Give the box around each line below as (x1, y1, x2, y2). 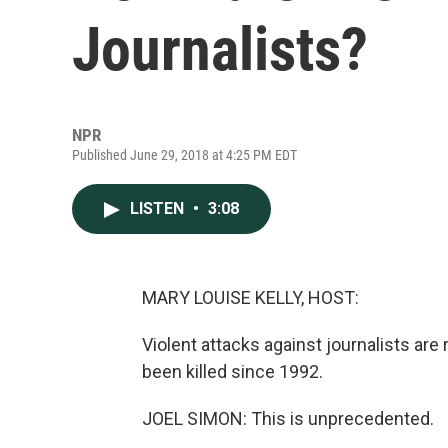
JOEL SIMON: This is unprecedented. (142, 408, 434, 429)
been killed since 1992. (142, 361, 323, 382)
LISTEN (130, 199, 188, 218)
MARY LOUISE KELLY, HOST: (142, 287, 359, 308)
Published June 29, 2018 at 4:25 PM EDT (72, 147, 297, 163)
